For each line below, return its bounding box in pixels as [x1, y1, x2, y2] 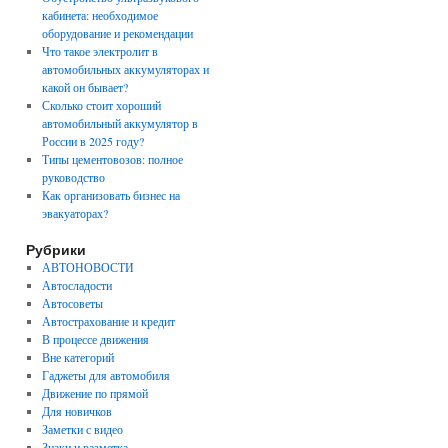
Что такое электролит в [41, 43, 158, 59]
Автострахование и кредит [41, 313, 175, 329]
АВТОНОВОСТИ [41, 259, 134, 275]
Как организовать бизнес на [41, 187, 180, 203]
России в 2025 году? [41, 133, 144, 149]
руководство [41, 169, 105, 185]
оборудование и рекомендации [41, 25, 193, 41]
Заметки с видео [41, 421, 123, 437]
